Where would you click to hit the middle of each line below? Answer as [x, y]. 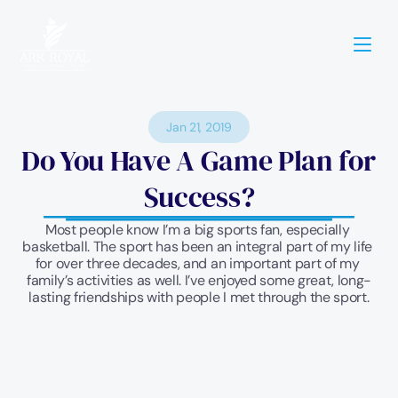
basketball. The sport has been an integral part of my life [197, 247]
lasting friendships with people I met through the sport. [199, 297]
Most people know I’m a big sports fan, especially [197, 230]
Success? [199, 197]
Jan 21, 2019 [199, 127]
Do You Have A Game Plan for [199, 161]
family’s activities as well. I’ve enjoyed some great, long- [199, 280]
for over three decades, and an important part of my [197, 263]
